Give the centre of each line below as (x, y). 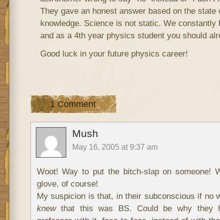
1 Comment (73, 104)
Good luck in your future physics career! (114, 54)
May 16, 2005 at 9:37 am (115, 147)
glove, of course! (67, 184)
